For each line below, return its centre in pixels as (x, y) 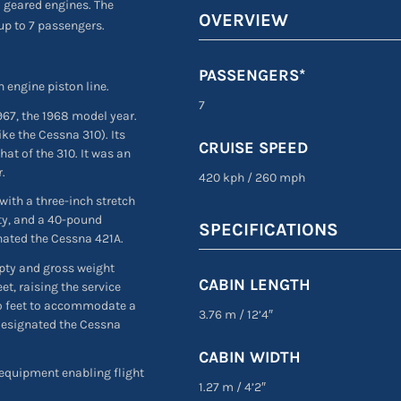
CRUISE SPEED (253, 147)
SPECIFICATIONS (268, 230)
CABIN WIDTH (249, 358)
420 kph (222, 177)
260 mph (278, 177)
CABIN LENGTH (254, 285)
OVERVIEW (243, 20)
